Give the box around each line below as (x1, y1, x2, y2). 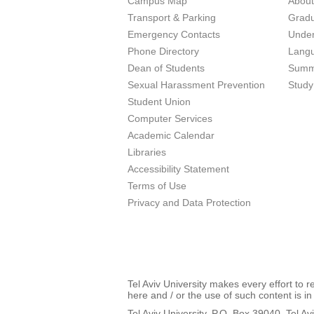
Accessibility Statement (128, 163, 229, 175)
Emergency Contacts (128, 29, 220, 40)
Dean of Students (128, 62, 205, 74)
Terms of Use (128, 180, 186, 191)
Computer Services (128, 113, 212, 124)
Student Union (128, 96, 191, 107)
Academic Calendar (128, 130, 214, 141)
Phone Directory (128, 46, 199, 57)
